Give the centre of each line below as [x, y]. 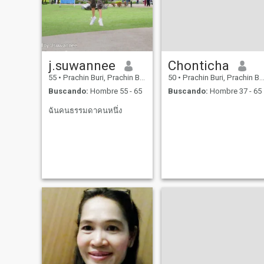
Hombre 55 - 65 [115, 91]
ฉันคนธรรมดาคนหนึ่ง [85, 110]
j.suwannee [82, 66]
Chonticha [198, 66]
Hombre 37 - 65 [235, 91]
